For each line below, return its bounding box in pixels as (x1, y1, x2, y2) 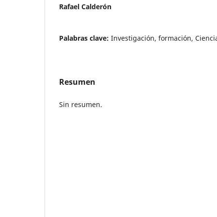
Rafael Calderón (59, 1, 111, 11)
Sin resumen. (59, 99, 102, 109)
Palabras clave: (59, 33, 111, 43)
